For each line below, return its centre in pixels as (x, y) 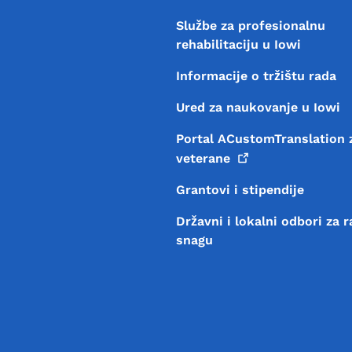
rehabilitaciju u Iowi (238, 44)
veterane (203, 158)
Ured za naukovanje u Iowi (258, 107)
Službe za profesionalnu (250, 25)
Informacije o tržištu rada (256, 75)
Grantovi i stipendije (240, 189)
